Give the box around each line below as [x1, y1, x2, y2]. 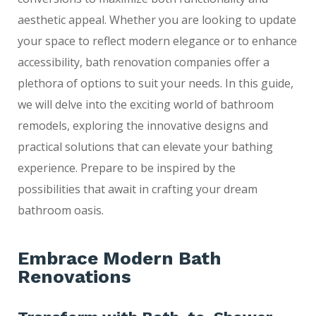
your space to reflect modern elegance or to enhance [18, 32, 297, 49]
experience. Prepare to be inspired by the [18, 159, 236, 176]
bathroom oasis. [18, 202, 104, 218]
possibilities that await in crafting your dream [18, 181, 257, 197]
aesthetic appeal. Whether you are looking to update [18, 11, 296, 28]
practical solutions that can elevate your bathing [18, 138, 273, 154]
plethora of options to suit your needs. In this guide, [18, 75, 293, 91]
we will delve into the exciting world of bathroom [18, 96, 274, 112]
